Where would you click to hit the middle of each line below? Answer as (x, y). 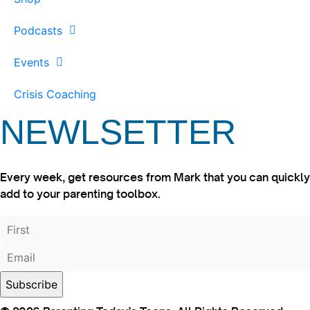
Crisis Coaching (55, 94)
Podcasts (38, 31)
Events (31, 63)
